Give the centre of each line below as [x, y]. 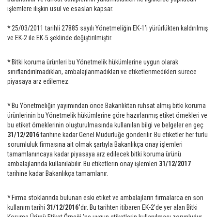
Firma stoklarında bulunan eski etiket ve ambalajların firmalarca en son [108, 198]
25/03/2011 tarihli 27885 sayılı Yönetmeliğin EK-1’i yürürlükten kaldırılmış [109, 28]
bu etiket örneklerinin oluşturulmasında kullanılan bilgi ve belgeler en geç [105, 125]
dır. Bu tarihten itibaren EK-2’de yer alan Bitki [139, 207]
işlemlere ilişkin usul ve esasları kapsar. [60, 9]
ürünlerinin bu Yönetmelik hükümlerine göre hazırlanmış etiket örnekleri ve [107, 115]
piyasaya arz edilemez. [39, 81]
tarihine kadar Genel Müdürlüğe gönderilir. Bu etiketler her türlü [124, 135]
